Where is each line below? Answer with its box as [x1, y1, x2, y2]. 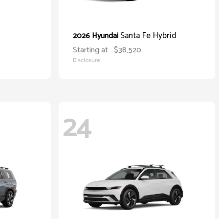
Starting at [73, 44, 108, 57]
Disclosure [73, 56, 100, 65]
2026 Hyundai [73, 29, 120, 43]
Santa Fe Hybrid [120, 29, 176, 43]
